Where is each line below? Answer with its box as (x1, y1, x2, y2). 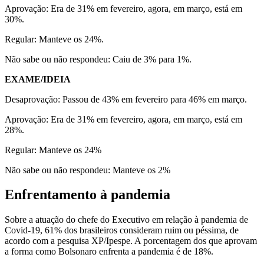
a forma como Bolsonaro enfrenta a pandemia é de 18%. (5, 246, 213, 257)
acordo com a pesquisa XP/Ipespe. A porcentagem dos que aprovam (5, 236, 257, 246)
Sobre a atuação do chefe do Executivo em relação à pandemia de (5, 214, 248, 225)
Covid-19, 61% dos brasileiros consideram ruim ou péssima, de (5, 225, 239, 236)
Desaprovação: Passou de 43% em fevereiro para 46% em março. (5, 94, 247, 104)
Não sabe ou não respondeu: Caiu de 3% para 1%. (5, 54, 192, 64)
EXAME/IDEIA (5, 74, 71, 84)
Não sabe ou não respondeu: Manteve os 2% (5, 164, 170, 175)
